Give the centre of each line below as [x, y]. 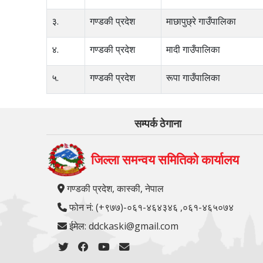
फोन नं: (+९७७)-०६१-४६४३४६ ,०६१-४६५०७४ [151, 208]
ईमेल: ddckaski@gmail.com [123, 226]
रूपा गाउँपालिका [193, 77]
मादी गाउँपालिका [193, 49]
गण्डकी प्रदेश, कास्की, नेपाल [114, 189]
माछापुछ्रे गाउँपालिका [201, 21]
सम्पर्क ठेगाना [158, 124]
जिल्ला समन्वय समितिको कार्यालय [165, 160]
